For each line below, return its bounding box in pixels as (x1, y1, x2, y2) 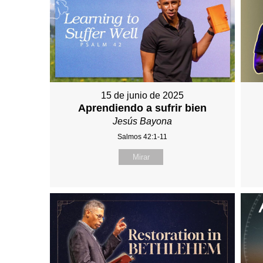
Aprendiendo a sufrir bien (78, 102, 207, 114)
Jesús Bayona (113, 116, 173, 126)
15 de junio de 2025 (101, 90, 184, 100)
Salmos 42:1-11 (117, 132, 168, 141)
